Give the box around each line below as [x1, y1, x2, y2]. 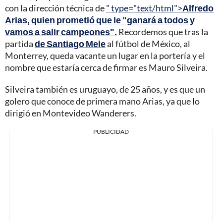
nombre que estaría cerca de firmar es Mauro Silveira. [5, 62, 208, 73]
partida [5, 38, 35, 50]
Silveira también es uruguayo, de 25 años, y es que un [5, 84, 205, 95]
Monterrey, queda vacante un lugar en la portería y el [5, 50, 205, 61]
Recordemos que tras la [117, 26, 208, 38]
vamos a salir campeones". [5, 26, 117, 38]
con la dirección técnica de [5, 2, 106, 14]
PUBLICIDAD [93, 128, 129, 136]
